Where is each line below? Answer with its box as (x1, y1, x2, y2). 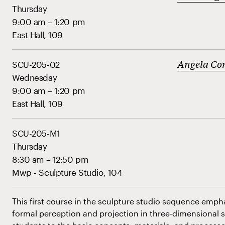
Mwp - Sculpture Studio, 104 (12, 167, 122, 177)
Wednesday (12, 72, 57, 82)
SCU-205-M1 (12, 128, 60, 138)
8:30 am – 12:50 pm (12, 154, 88, 164)
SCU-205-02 (12, 59, 60, 69)
